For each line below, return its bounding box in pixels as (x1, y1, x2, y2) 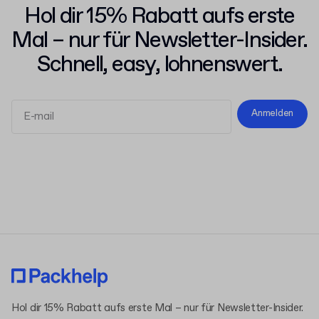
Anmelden (251, 108, 293, 120)
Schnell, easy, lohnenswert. (36, 49, 283, 80)
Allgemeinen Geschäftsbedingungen (28, 155, 202, 169)
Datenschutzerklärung (65, 168, 173, 183)
